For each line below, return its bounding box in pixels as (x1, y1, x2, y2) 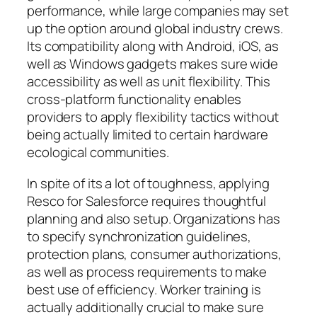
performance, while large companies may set (27, 1, 289, 21)
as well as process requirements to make (27, 262, 267, 281)
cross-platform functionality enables (27, 90, 242, 109)
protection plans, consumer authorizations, (27, 244, 282, 263)
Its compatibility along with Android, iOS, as (27, 37, 279, 56)
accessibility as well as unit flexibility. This (27, 72, 271, 91)
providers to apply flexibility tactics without (27, 108, 279, 127)
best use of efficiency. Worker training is (27, 279, 261, 299)
